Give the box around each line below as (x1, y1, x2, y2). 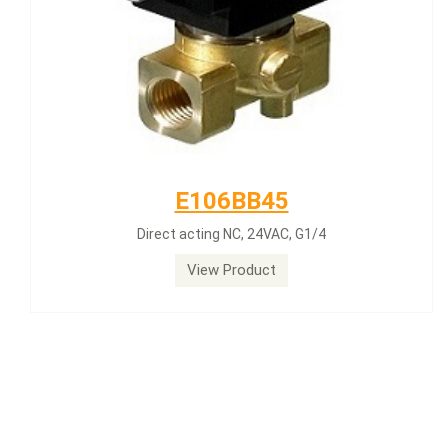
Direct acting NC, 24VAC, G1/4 (137, 226, 326, 243)
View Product (187, 261, 276, 280)
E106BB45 (174, 187, 289, 216)
